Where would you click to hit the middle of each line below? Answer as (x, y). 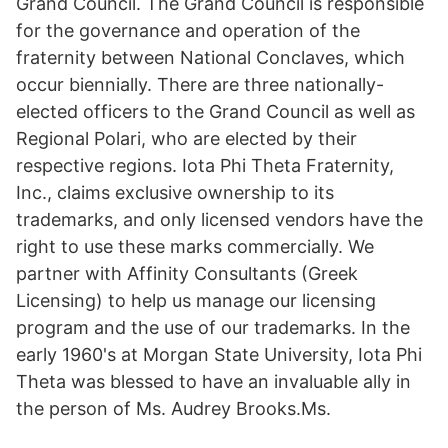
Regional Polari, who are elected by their (186, 138)
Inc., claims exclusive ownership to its (175, 192)
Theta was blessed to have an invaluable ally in (213, 381)
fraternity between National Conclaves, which (210, 57)
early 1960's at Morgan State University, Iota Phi (219, 354)
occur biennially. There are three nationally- (200, 84)
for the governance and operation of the (188, 30)
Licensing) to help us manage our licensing (196, 300)
